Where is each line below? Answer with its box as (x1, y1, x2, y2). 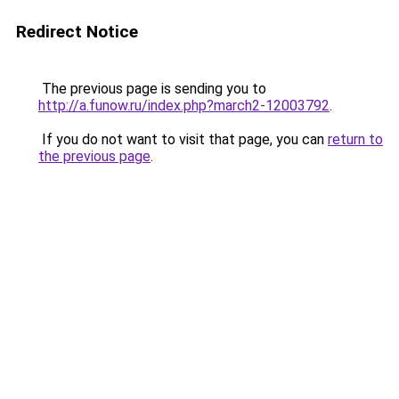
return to (328, 131, 383, 148)
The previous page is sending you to (38, 80, 266, 97)
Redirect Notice (16, 21, 138, 42)
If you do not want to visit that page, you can (38, 131, 328, 148)
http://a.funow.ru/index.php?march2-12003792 (38, 97, 330, 114)
